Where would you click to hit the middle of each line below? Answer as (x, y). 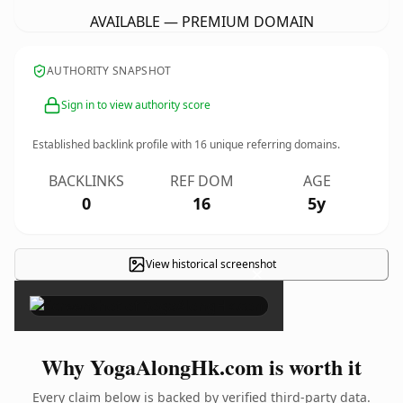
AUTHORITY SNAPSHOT (109, 71)
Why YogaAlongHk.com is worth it (201, 367)
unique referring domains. (273, 144)
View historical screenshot (210, 264)
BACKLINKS (86, 181)
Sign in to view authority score (136, 105)
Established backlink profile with (113, 144)
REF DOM (201, 181)
